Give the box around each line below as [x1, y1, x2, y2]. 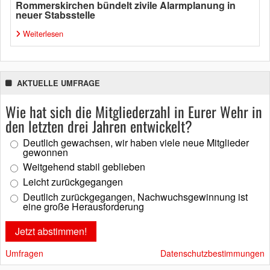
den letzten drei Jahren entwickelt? [5, 115, 192, 137]
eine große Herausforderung [23, 199, 144, 214]
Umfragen [5, 247, 43, 260]
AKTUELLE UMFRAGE [17, 78, 100, 89]
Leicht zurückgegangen [23, 175, 123, 189]
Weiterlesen [23, 28, 63, 40]
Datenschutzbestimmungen [160, 247, 265, 260]
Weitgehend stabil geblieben [23, 160, 145, 174]
